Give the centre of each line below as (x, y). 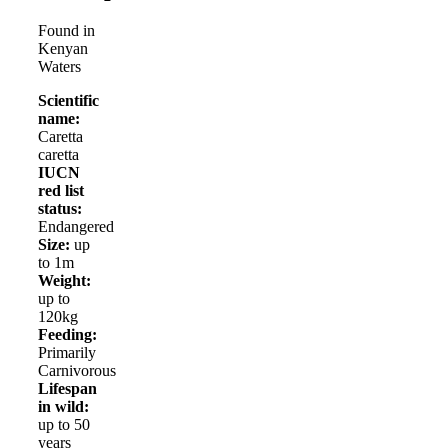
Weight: (64, 281)
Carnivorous (77, 371)
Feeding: (67, 335)
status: (60, 209)
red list (61, 191)
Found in (66, 31)
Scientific (68, 101)
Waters (59, 67)
